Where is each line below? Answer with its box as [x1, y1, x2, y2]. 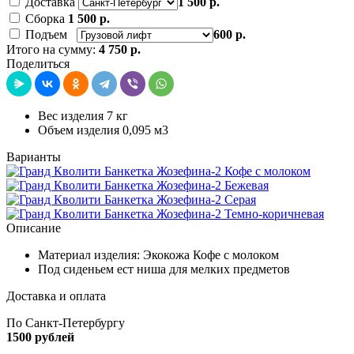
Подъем [25, 27, 77, 41]
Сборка [25, 11, 68, 25]
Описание [6, 220, 61, 235]
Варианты [6, 149, 61, 164]
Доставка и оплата [6, 288, 106, 303]
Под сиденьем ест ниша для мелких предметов [38, 262, 290, 276]
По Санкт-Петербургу [6, 315, 125, 330]
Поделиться [6, 56, 70, 70]
